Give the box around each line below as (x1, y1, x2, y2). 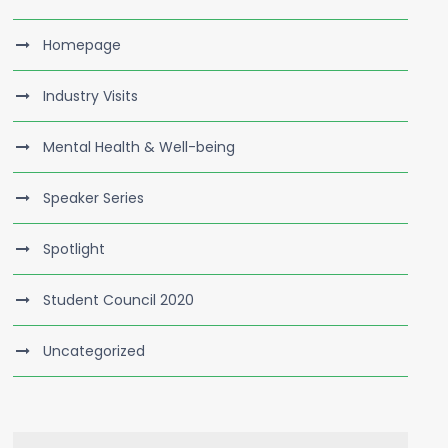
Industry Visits (43, 86, 139, 106)
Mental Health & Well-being (43, 137, 236, 157)
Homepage (43, 35, 122, 55)
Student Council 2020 (43, 290, 195, 310)
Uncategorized (43, 341, 146, 361)
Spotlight (43, 239, 106, 259)
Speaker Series (43, 188, 145, 208)
